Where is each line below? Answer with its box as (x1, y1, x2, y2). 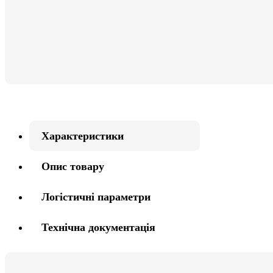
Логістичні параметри (41, 191, 151, 203)
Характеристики (41, 130, 124, 142)
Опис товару (41, 160, 104, 172)
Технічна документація (41, 221, 155, 233)
